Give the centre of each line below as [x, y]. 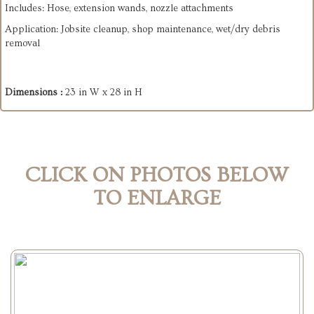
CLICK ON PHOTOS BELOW [157, 176]
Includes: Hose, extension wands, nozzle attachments [119, 9]
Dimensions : [35, 93]
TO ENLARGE [157, 199]
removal [22, 44]
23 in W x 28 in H [104, 93]
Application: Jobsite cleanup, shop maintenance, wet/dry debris [143, 30]
